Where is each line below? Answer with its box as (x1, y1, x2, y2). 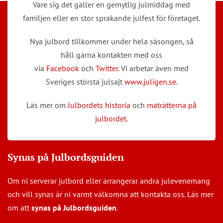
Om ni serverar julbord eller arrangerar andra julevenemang (7, 175, 210, 186)
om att (7, 202, 31, 213)
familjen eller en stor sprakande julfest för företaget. (23, 12, 200, 23)
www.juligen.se (124, 76, 176, 87)
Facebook (46, 63, 79, 73)
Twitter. (96, 63, 119, 73)
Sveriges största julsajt (45, 76, 124, 87)
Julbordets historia (68, 100, 130, 110)
